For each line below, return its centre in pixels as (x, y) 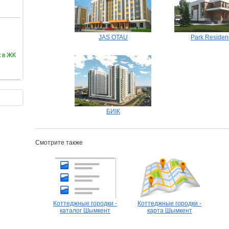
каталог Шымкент (85, 211)
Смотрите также (59, 143)
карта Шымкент (169, 211)
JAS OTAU (113, 37)
